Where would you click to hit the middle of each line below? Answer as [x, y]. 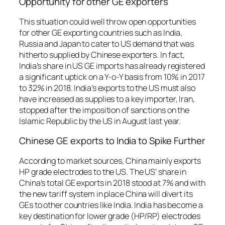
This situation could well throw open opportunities [107, 21]
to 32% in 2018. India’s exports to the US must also [107, 88]
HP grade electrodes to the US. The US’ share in [103, 172]
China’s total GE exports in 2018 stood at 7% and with [112, 183]
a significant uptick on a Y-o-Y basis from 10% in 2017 [112, 77]
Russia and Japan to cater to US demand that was [107, 43]
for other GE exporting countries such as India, [101, 32]
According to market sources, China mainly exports [110, 160]
